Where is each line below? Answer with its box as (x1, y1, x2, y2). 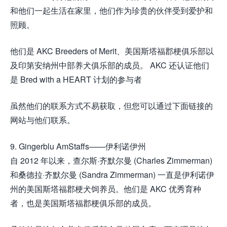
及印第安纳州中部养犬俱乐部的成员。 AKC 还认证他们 (10, 59, 209, 71)
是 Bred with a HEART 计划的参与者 (10, 73, 142, 86)
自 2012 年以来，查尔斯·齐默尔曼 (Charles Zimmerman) (10, 155, 212, 167)
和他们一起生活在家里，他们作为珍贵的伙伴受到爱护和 (10, 5, 213, 17)
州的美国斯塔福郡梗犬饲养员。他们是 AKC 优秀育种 (10, 183, 201, 195)
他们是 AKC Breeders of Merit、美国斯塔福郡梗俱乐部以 (10, 45, 214, 57)
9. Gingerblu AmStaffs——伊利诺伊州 (10, 140, 146, 153)
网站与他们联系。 (10, 114, 75, 126)
